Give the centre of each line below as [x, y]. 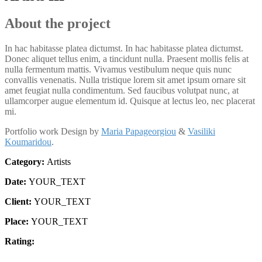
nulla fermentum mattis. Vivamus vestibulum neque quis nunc [118, 69]
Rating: [20, 241]
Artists [59, 161]
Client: [19, 201]
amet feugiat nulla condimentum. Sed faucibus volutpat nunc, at [122, 90]
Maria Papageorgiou [139, 131]
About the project [58, 23]
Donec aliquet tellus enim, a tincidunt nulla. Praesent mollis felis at [127, 58]
